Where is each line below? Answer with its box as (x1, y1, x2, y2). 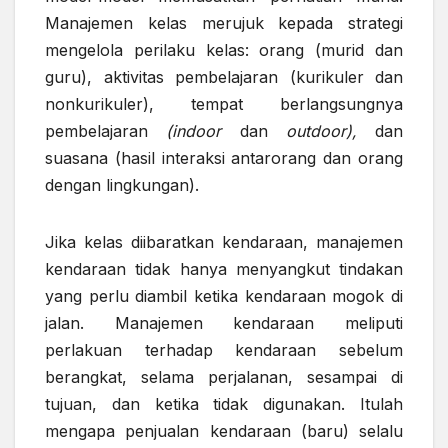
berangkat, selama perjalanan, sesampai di (45, 367, 403, 388)
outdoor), (285, 121, 357, 142)
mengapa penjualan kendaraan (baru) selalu (45, 421, 403, 442)
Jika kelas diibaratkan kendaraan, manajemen (45, 232, 403, 253)
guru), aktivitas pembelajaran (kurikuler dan (45, 67, 403, 88)
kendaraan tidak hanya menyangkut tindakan (45, 259, 403, 280)
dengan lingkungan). (45, 175, 199, 196)
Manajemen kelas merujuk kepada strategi (45, 13, 403, 34)
